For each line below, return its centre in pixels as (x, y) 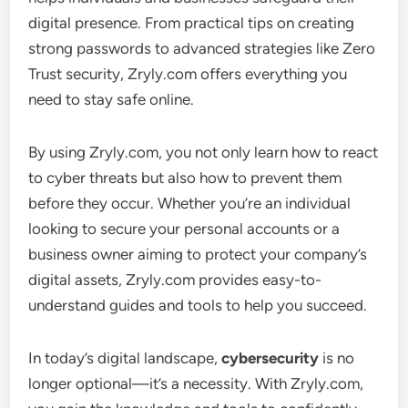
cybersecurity (270, 357)
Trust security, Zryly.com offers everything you (188, 73)
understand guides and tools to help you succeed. (198, 305)
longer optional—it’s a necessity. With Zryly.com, (196, 383)
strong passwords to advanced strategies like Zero (202, 48)
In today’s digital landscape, (125, 357)
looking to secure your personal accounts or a (184, 228)
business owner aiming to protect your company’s (198, 254)
